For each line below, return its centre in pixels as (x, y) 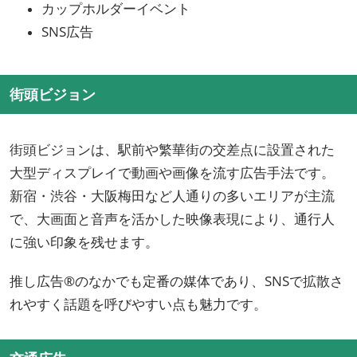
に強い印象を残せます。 (84, 242)
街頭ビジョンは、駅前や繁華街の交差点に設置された (172, 150)
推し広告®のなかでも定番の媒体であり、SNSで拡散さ (177, 281)
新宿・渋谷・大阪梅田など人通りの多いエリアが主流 (172, 196)
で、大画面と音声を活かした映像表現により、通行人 (172, 219)
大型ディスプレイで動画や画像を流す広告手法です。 (172, 173)
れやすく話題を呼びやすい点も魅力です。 (138, 304)
